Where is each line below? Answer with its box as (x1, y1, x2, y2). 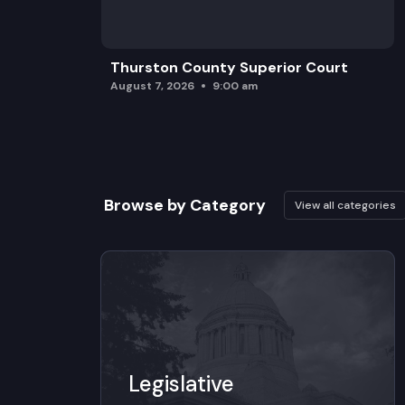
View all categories (294, 197, 396, 212)
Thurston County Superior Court (109, 57, 348, 77)
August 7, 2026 (109, 78, 194, 93)
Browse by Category (103, 193, 266, 216)
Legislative (127, 369, 234, 398)
